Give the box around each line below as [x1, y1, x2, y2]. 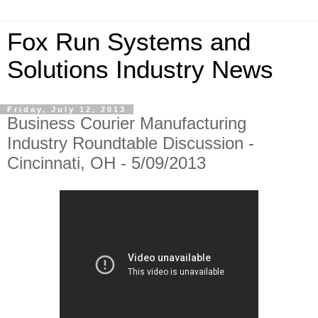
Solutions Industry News [7, 56, 273, 83]
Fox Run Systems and [7, 28, 251, 55]
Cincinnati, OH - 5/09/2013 [7, 153, 206, 172]
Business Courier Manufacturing [7, 114, 246, 133]
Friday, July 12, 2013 [7, 105, 126, 114]
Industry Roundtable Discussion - [7, 133, 254, 153]
